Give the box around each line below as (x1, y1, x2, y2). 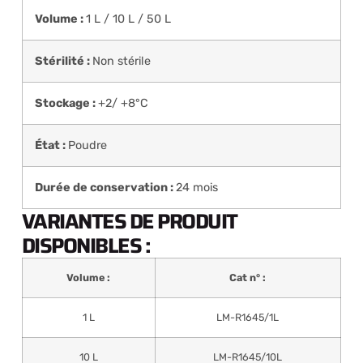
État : (34, 139, 68, 153)
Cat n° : (229, 271, 267, 284)
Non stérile (92, 54, 151, 69)
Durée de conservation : (34, 181, 176, 195)
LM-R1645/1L (216, 311, 280, 324)
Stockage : (34, 96, 98, 111)
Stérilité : (34, 54, 92, 69)
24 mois (175, 181, 218, 195)
